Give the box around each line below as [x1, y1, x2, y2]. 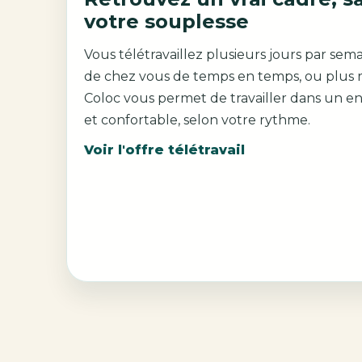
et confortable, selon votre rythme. [83, 112, 310, 128]
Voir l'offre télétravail [83, 142, 245, 158]
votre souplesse [83, 9, 249, 33]
